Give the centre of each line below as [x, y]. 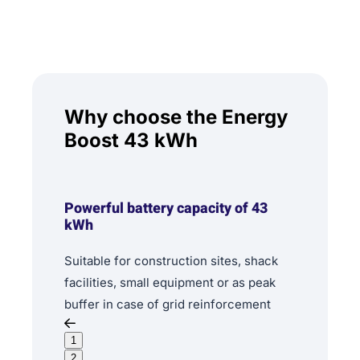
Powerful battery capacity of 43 [166, 209]
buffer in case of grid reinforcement [168, 305]
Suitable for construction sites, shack [171, 261]
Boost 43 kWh [131, 141]
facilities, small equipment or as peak [170, 283]
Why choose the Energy [176, 117]
